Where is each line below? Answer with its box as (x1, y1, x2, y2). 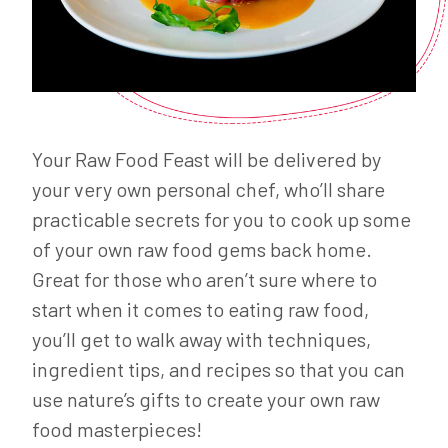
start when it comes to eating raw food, (32, 297, 369, 322)
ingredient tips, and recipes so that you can (32, 357, 405, 382)
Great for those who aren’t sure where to (32, 267, 377, 292)
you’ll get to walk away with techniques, (32, 327, 371, 352)
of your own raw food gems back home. (32, 237, 372, 262)
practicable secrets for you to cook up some (32, 207, 411, 232)
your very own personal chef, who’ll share (32, 177, 385, 202)
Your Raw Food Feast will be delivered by (32, 147, 381, 172)
